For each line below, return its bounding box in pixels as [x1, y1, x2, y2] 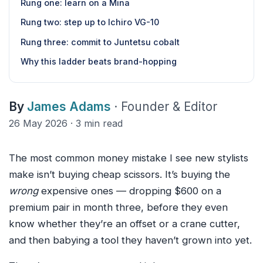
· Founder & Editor [114, 99, 217, 114]
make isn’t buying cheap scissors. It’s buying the [9, 168, 230, 181]
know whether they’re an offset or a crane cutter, [9, 218, 240, 230]
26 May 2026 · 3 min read [9, 117, 123, 130]
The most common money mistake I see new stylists [9, 152, 248, 164]
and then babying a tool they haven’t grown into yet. [9, 234, 252, 247]
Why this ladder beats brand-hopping [21, 56, 177, 67]
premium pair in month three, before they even [9, 201, 228, 214]
